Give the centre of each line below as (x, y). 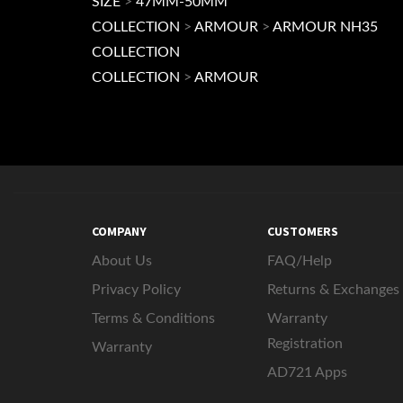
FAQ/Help (300, 282)
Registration (305, 365)
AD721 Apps (307, 394)
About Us (122, 282)
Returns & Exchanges (333, 311)
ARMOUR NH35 (325, 49)
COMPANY (119, 253)
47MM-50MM (182, 23)
